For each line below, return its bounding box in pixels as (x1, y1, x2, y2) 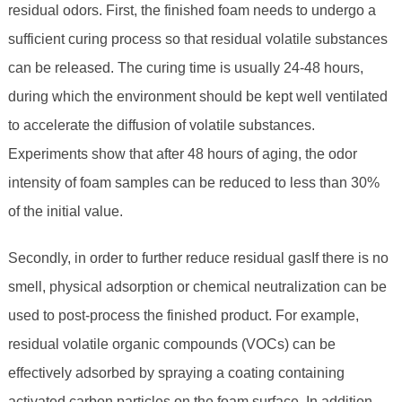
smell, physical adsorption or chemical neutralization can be (7, 279, 387, 295)
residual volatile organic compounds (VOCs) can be (7, 336, 336, 353)
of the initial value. (7, 204, 123, 220)
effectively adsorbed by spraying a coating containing (7, 365, 345, 381)
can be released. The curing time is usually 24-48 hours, (7, 60, 363, 76)
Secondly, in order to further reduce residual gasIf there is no (7, 250, 389, 267)
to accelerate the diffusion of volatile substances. (7, 118, 315, 134)
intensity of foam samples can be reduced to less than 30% (7, 175, 380, 191)
